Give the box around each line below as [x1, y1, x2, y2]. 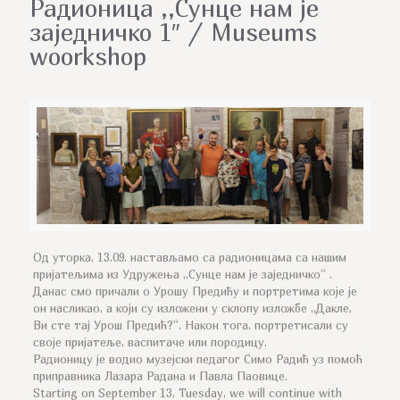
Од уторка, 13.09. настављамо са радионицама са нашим [32, 250, 346, 265]
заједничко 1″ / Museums [29, 18, 317, 46]
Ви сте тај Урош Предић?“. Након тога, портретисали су [32, 318, 348, 333]
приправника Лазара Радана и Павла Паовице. [32, 369, 287, 384]
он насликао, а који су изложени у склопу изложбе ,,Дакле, [32, 301, 352, 316]
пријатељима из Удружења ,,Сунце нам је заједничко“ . [32, 267, 332, 282]
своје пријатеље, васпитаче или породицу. [32, 335, 267, 350]
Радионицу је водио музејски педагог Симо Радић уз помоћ [32, 352, 362, 367]
